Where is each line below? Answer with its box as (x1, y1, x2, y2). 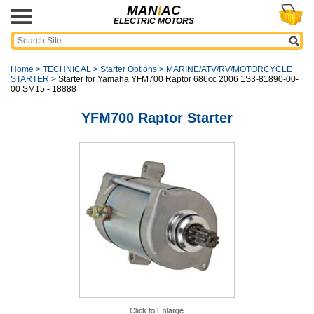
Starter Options (100, 64, 157, 74)
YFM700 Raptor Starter (81, 110, 233, 125)
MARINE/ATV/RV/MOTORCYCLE (166, 64, 292, 74)
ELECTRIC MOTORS (113, 16, 194, 26)
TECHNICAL (43, 64, 91, 74)
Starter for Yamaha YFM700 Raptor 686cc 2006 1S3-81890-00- (58, 74, 299, 84)
